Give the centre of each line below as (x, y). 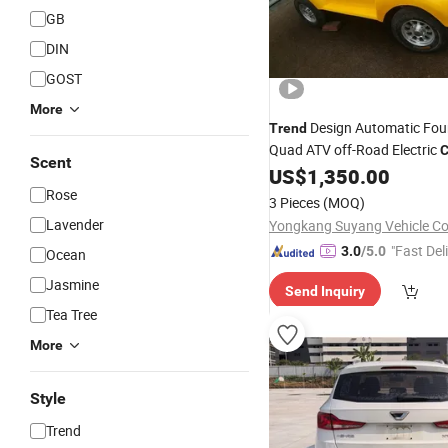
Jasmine (72, 284)
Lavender (75, 224)
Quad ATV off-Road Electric (354, 149)
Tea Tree (71, 314)
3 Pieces (294, 202)
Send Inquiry (325, 291)
